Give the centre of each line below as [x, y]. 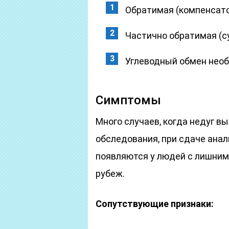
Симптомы [128, 100]
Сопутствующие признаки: [155, 204]
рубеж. [110, 174]
